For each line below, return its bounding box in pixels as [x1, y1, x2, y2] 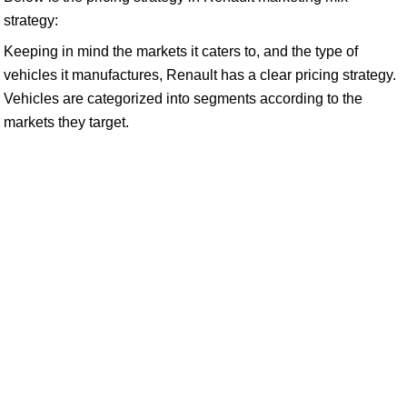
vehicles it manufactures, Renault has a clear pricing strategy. [4, 67, 396, 83]
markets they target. [4, 114, 129, 130]
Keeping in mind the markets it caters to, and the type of [4, 44, 358, 59]
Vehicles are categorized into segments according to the [4, 91, 362, 106]
